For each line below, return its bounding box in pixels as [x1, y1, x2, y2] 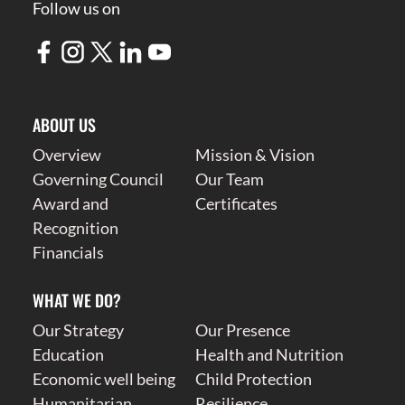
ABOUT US [32, 113, 96, 137]
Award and [32, 193, 108, 214]
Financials [32, 242, 104, 263]
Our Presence [195, 320, 291, 341]
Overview [32, 145, 101, 165]
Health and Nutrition [195, 344, 344, 365]
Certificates [195, 193, 278, 214]
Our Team [195, 169, 265, 190]
